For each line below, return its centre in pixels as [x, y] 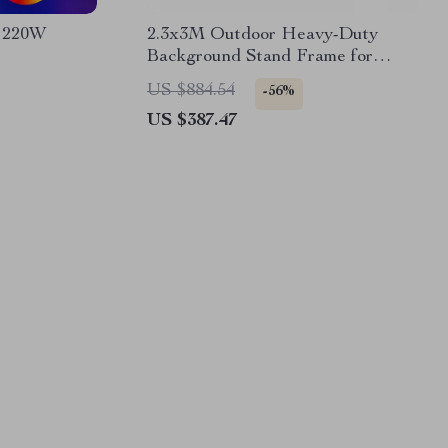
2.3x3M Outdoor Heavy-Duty [262, 35]
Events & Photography [234, 79]
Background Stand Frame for [260, 57]
